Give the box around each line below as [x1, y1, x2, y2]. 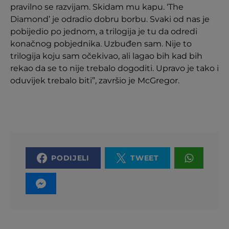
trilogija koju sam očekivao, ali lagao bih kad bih [10, 51, 202, 61]
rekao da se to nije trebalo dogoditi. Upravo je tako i [10, 63, 219, 74]
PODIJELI [51, 153, 89, 163]
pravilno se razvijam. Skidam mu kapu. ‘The [10, 2, 184, 12]
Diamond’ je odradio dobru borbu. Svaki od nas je [10, 14, 210, 25]
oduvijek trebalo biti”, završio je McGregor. [10, 76, 179, 86]
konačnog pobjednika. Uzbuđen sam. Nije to [10, 39, 192, 49]
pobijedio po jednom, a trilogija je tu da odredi [10, 27, 197, 37]
